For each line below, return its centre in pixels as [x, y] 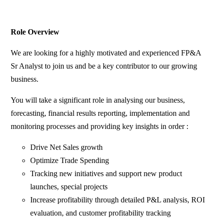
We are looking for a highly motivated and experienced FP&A [106, 53]
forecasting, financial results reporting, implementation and [100, 113]
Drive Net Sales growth [67, 147]
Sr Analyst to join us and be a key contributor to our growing [104, 66]
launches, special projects [69, 187]
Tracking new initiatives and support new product [106, 174]
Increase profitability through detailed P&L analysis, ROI [118, 200]
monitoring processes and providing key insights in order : [100, 127]
